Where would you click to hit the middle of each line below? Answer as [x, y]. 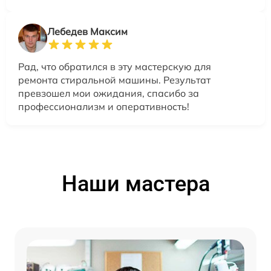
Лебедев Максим [87, 32]
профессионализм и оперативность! [104, 107]
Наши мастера [135, 184]
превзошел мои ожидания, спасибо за [109, 93]
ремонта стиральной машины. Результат [114, 80]
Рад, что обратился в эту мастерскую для [115, 67]
